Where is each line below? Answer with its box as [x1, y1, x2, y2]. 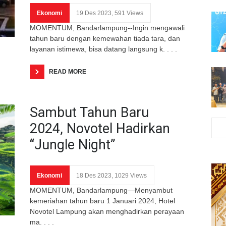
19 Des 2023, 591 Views [76, 9, 143, 17]
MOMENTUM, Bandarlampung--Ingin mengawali [30, 23, 185, 32]
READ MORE [49, 68, 86, 75]
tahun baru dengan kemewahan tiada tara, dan [30, 34, 180, 42]
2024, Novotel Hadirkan [30, 120, 170, 137]
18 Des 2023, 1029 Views [76, 172, 147, 179]
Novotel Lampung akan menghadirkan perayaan [30, 207, 184, 215]
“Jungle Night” [30, 136, 116, 153]
